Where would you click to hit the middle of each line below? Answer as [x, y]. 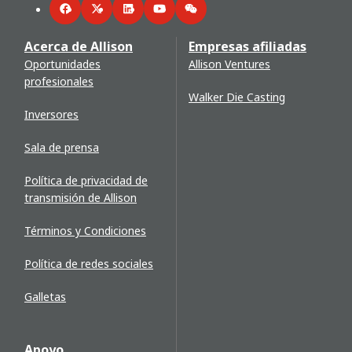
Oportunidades [62, 64]
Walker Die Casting [237, 97]
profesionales [59, 82]
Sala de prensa [62, 148]
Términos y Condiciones [85, 231]
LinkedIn [149, 16]
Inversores [51, 115]
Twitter [115, 16]
